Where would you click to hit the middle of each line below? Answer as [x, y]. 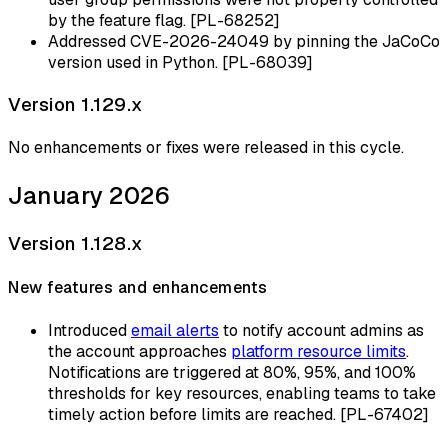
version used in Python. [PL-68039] [180, 62]
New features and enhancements [138, 288]
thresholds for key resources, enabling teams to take [242, 393]
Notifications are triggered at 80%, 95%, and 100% [232, 372]
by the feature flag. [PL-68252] [164, 20]
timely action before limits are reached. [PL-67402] [238, 414]
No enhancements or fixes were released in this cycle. [206, 148]
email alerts [175, 330]
